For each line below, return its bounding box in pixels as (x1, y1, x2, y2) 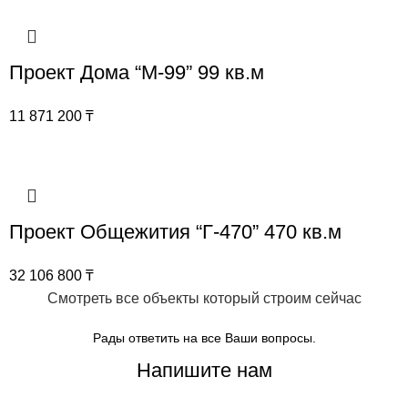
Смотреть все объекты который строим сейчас (46, 291, 362, 307)
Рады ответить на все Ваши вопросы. (92, 331, 316, 346)
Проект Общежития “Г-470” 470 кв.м (9, 220, 342, 244)
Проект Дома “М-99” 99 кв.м (9, 61, 264, 85)
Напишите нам (136, 359, 272, 382)
